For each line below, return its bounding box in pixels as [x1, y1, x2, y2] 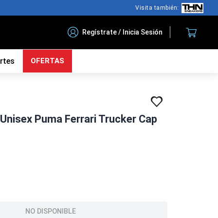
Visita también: [135, 4, 179, 11]
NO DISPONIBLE [25, 207, 76, 216]
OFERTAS [30, 56, 64, 65]
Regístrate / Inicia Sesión [82, 28, 163, 36]
